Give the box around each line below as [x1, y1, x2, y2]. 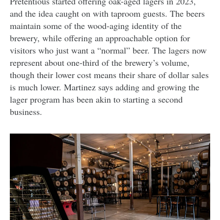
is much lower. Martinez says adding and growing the [10, 81, 199, 93]
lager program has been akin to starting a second [10, 93, 183, 106]
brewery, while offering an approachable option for [10, 32, 190, 44]
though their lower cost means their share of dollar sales [10, 69, 209, 81]
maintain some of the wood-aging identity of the [10, 20, 182, 32]
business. [10, 106, 42, 118]
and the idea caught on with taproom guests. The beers [10, 7, 205, 20]
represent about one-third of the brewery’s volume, [10, 56, 190, 69]
